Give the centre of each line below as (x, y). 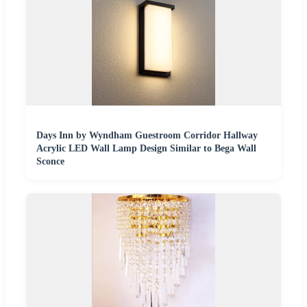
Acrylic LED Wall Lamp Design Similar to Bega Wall (146, 148)
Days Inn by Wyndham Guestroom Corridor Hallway (147, 135)
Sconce (50, 161)
